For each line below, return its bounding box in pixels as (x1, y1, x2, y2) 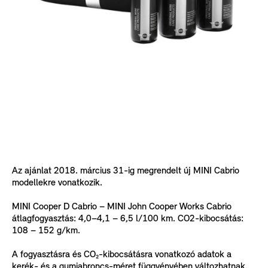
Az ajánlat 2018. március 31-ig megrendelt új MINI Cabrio (12, 166, 239, 176)
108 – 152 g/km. (12, 226, 80, 236)
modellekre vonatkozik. (12, 178, 102, 188)
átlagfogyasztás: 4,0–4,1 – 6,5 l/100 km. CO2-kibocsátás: (12, 214, 243, 224)
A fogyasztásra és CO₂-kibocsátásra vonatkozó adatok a (12, 249, 232, 260)
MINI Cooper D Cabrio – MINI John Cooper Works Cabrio (12, 202, 232, 212)
